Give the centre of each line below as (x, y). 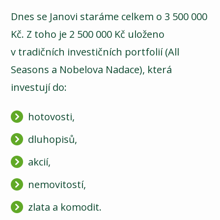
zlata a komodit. (65, 207)
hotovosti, (52, 117)
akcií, (40, 162)
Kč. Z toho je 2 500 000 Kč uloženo (88, 34)
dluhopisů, (53, 139)
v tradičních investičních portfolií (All (95, 52)
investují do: (39, 87)
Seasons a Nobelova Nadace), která (92, 70)
